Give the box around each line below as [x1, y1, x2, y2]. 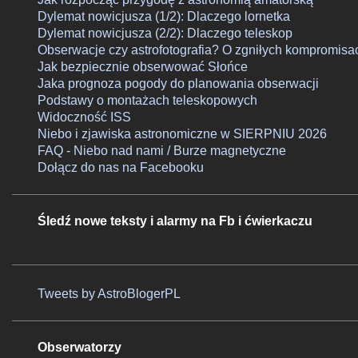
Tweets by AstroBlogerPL [38, 287, 181, 300]
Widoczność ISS [38, 110, 131, 124]
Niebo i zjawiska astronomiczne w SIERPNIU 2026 [38, 127, 327, 141]
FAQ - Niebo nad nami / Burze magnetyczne [38, 144, 286, 157]
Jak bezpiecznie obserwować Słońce [38, 60, 248, 74]
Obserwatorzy [38, 340, 121, 354]
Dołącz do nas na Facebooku [38, 161, 204, 174]
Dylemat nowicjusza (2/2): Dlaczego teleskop [38, 26, 292, 40]
